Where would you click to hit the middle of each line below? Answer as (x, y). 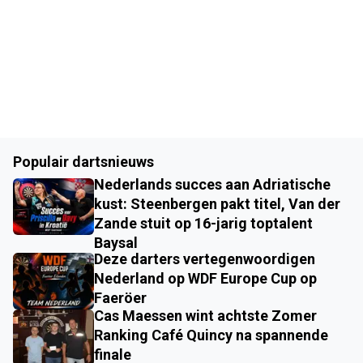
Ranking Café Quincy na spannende (211, 335)
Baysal (116, 243)
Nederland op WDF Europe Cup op (205, 279)
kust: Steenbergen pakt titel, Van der (217, 204)
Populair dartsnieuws (83, 162)
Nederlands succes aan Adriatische (212, 185)
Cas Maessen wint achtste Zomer (205, 316)
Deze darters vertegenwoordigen (205, 259)
